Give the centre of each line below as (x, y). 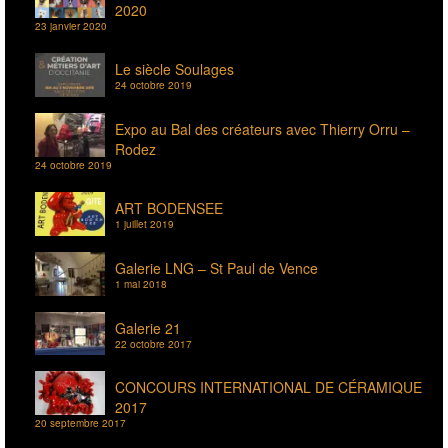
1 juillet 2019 (144, 224)
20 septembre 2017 (80, 423)
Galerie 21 (148, 327)
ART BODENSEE (169, 208)
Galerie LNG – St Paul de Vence (216, 267)
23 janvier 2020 (71, 26)
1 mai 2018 (141, 283)
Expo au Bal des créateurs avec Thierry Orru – (262, 129)
